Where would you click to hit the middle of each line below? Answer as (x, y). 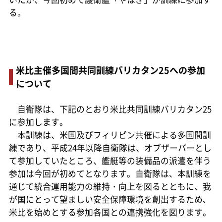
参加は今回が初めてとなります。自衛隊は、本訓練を (110, 173)
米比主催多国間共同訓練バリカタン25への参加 (110, 70)
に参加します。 (38, 122)
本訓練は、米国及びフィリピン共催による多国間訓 (110, 135)
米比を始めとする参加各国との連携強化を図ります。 (110, 212)
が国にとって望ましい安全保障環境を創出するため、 (110, 199)
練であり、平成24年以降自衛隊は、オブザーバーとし (110, 147)
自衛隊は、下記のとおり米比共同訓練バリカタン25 (110, 109)
